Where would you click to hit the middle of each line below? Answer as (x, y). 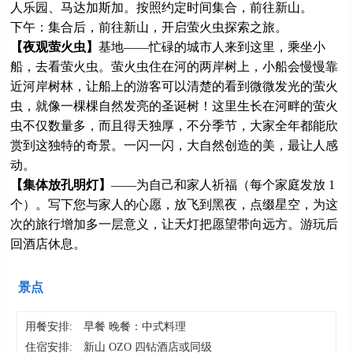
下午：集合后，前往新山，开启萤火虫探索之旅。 (149, 27)
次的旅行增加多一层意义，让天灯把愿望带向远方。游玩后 (174, 224)
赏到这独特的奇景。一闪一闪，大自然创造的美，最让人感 (174, 145)
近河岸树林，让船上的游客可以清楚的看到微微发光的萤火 (174, 86)
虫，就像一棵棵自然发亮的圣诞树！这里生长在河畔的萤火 (174, 106)
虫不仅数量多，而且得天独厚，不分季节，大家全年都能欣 (174, 125)
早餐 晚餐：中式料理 (135, 327)
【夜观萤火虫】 (54, 46)
